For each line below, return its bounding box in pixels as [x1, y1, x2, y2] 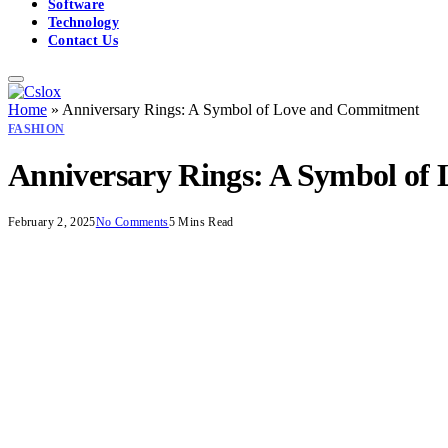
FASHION [8, 121, 65, 136]
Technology [48, 14, 119, 30]
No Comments [95, 214, 169, 229]
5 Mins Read [168, 214, 234, 229]
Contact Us [48, 32, 118, 48]
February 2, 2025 [8, 214, 96, 229]
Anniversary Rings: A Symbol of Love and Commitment [62, 100, 419, 118]
